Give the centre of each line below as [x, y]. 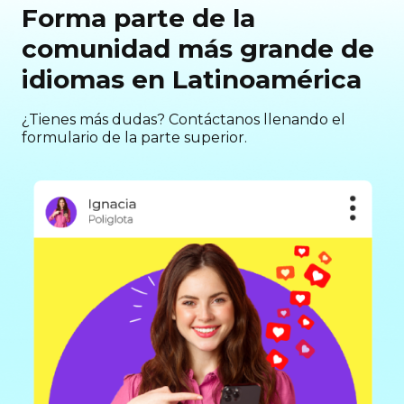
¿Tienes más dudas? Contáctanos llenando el [184, 119]
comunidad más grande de [198, 48]
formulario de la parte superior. [134, 137]
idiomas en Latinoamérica [192, 79]
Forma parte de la [138, 18]
